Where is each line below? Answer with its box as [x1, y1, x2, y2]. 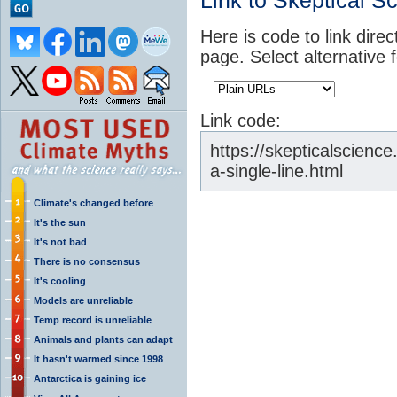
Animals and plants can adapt [34, 333, 173, 345]
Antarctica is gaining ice [34, 372, 146, 384]
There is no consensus [34, 255, 140, 267]
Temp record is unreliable [34, 314, 152, 325]
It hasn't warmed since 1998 [34, 353, 163, 364]
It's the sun [34, 216, 86, 228]
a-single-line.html [210, 160, 343, 181]
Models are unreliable [34, 294, 133, 306]
